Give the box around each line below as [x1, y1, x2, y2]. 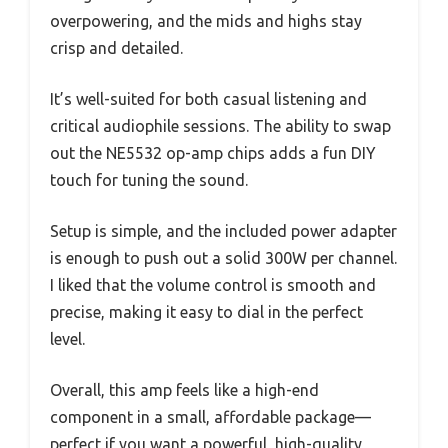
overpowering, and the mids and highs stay [50, 12, 362, 31]
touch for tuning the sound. [50, 171, 248, 190]
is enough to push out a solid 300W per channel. [50, 249, 397, 268]
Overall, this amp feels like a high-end [50, 381, 319, 400]
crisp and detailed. [50, 39, 183, 58]
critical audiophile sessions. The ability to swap [50, 117, 391, 136]
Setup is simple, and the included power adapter [50, 222, 397, 241]
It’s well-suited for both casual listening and [50, 90, 367, 109]
